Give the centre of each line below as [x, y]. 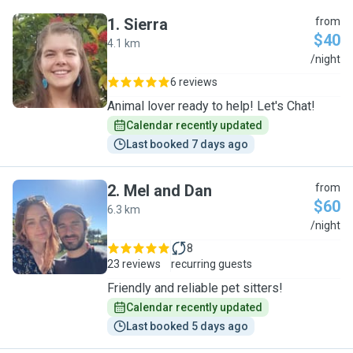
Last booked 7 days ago [187, 144]
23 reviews [134, 264]
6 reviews [194, 82]
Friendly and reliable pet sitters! [195, 288]
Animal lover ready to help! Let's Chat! [211, 106]
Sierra [146, 24]
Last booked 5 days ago [187, 326]
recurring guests [212, 264]
